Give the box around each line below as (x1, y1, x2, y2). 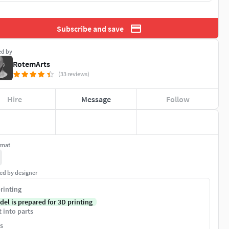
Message (81, 94, 111, 104)
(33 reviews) (58, 70, 89, 78)
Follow (166, 94, 190, 104)
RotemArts (13, 59, 50, 70)
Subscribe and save (56, 23, 124, 34)
